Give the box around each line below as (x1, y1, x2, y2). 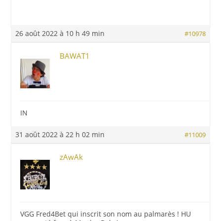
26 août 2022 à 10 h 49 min (15, 29, 105, 38)
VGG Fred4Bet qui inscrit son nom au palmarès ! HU (20, 209, 191, 219)
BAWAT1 (60, 51, 90, 61)
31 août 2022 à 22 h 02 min (15, 130, 105, 139)
